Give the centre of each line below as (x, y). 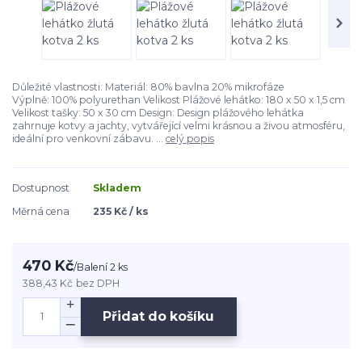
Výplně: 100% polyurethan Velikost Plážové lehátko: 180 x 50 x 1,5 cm (179, 100)
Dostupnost (41, 188)
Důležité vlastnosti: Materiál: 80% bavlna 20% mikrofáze (148, 87)
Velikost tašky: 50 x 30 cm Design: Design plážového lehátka (158, 113)
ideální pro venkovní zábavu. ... (89, 139)
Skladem (117, 188)
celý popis (190, 139)
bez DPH (98, 283)
